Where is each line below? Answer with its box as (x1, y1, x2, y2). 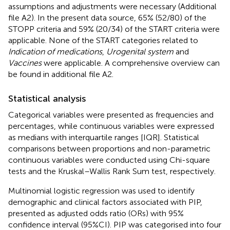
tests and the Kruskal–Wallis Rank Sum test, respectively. (8, 166, 216, 176)
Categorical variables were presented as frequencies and (8, 109, 214, 120)
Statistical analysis (8, 92, 86, 104)
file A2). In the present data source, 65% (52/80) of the (8, 12, 206, 23)
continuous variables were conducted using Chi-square (8, 155, 210, 165)
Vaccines (8, 57, 42, 68)
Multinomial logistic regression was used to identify (8, 185, 195, 196)
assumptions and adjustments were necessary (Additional (8, 1, 217, 11)
